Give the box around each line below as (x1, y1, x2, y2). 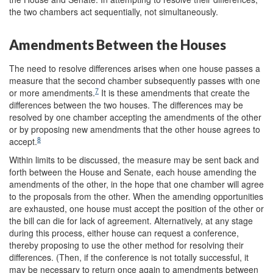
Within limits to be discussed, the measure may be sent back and (9, 154, 259, 166)
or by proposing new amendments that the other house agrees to (9, 123, 260, 135)
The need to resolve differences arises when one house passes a (9, 62, 260, 74)
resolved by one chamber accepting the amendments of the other (9, 111, 261, 123)
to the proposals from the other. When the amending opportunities (9, 190, 263, 202)
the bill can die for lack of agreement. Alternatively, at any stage (9, 214, 253, 227)
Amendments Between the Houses (9, 36, 226, 53)
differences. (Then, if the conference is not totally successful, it (9, 251, 249, 263)
